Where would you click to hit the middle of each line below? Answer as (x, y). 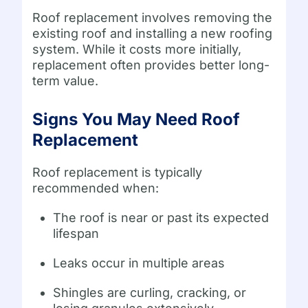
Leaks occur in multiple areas (139, 263)
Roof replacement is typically (118, 173)
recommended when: (96, 188)
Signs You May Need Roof (136, 120)
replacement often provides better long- (151, 65)
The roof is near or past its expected (161, 218)
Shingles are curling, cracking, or (150, 293)
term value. (66, 81)
